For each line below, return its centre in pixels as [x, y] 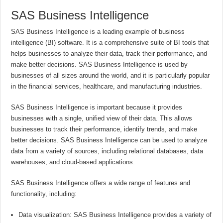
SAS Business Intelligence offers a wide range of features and [101, 183]
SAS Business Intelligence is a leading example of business [98, 31]
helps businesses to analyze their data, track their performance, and [109, 53]
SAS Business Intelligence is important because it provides [97, 107]
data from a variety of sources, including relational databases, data [107, 151]
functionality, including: [44, 194]
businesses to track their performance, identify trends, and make [104, 129]
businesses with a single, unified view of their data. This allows [102, 118]
